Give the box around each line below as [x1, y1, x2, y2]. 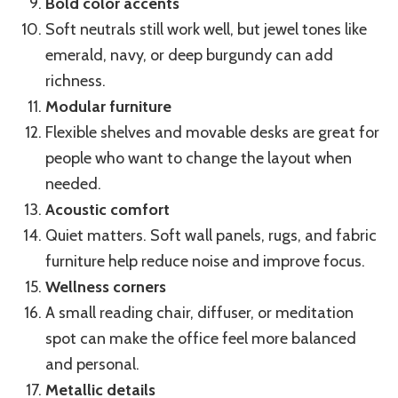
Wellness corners [45, 277, 166, 298]
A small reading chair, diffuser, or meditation [45, 303, 354, 323]
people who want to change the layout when [45, 148, 352, 169]
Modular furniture [45, 97, 171, 117]
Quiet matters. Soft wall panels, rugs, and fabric [45, 226, 377, 246]
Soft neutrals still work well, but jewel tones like [45, 20, 367, 40]
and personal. [45, 354, 139, 375]
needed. [45, 174, 101, 195]
